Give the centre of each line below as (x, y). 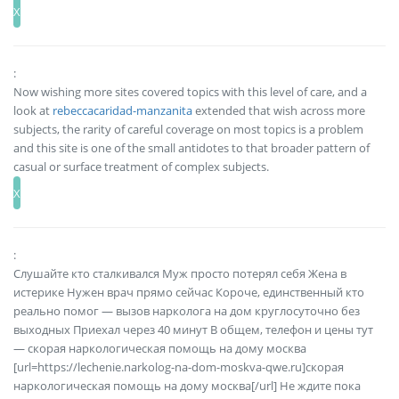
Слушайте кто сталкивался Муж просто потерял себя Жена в (180, 274)
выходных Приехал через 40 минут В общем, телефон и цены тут (193, 330)
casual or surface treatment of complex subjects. (141, 167)
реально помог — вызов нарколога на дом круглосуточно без (187, 311)
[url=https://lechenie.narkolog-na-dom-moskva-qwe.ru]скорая (179, 367)
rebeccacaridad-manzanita (122, 111)
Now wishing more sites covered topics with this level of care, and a (190, 92)
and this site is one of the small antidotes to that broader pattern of (191, 148)
